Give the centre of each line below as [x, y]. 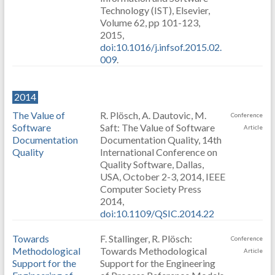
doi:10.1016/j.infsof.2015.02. [161, 47]
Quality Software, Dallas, [152, 164]
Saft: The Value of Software [157, 127]
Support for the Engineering [157, 263]
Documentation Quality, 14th [161, 140]
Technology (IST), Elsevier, [155, 10]
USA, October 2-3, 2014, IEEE [162, 176]
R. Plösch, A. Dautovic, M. [153, 115]
